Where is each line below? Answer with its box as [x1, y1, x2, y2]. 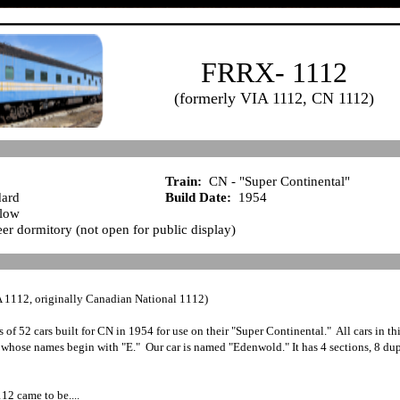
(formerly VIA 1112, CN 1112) [173, 89, 374, 107]
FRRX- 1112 [200, 56, 347, 88]
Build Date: [164, 190, 235, 204]
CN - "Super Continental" [204, 174, 350, 188]
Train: [164, 174, 205, 188]
